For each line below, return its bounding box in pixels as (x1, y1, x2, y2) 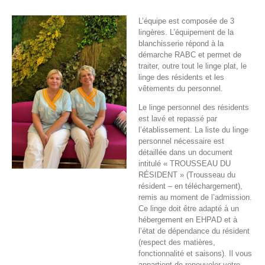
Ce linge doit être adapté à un (138, 204, 239, 214)
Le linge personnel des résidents (138, 103, 249, 112)
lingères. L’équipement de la (138, 28, 234, 37)
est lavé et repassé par (138, 114, 217, 124)
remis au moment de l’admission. (138, 193, 252, 202)
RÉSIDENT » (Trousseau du (138, 170, 235, 180)
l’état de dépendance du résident (138, 227, 250, 236)
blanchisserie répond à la (138, 39, 224, 49)
